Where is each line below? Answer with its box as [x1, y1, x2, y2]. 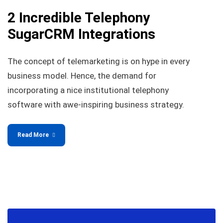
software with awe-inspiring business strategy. [7, 100, 184, 110]
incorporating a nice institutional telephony [7, 85, 169, 95]
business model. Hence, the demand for [7, 71, 156, 81]
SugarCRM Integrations [7, 26, 155, 42]
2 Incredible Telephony [7, 9, 150, 26]
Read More [17, 131, 49, 138]
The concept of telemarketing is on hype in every [7, 56, 190, 66]
